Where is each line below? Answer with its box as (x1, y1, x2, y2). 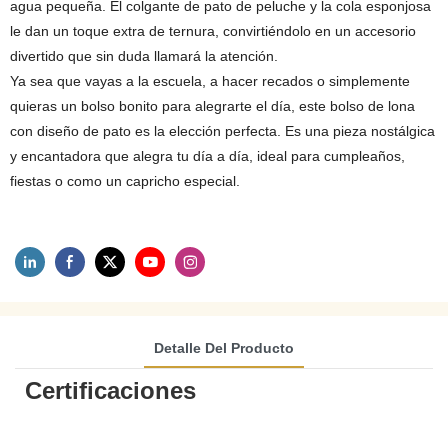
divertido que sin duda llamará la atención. (10, 48, 278, 64)
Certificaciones (25, 376, 196, 404)
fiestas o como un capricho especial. (10, 173, 240, 189)
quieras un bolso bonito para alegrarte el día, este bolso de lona (10, 98, 415, 114)
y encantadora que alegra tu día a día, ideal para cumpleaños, (10, 148, 405, 164)
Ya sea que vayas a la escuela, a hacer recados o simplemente (10, 73, 410, 89)
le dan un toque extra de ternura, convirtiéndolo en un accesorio (10, 23, 416, 39)
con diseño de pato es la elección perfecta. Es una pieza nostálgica (10, 123, 435, 139)
